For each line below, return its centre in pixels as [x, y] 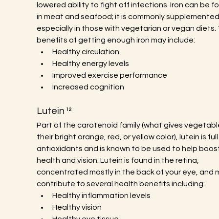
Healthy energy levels [90, 64]
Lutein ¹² [54, 111]
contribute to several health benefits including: [120, 184]
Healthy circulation [86, 52]
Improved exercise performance [109, 75]
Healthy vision [77, 207]
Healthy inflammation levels [101, 196]
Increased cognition [88, 87]
